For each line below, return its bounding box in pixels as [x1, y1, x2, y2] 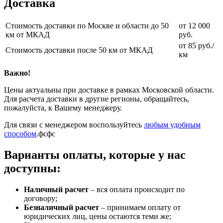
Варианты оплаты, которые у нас [4, 148, 186, 161]
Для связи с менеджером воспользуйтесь [4, 120, 144, 129]
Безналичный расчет [24, 203, 99, 212]
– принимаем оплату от [99, 203, 181, 212]
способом [4, 129, 36, 138]
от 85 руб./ [179, 41, 214, 50]
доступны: [4, 161, 61, 175]
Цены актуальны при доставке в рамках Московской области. [4, 85, 214, 94]
